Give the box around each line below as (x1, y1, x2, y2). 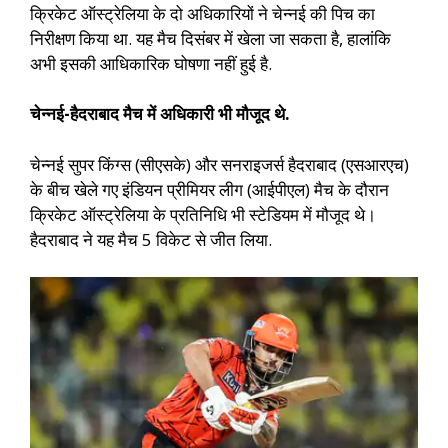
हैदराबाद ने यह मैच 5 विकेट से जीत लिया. (30, 227, 272, 251)
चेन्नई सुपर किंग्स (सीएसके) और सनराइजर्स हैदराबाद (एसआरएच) (30, 152, 409, 176)
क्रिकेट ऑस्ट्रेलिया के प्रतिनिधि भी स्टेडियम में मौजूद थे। (30, 202, 376, 226)
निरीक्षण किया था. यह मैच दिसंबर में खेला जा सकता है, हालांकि (30, 26, 391, 50)
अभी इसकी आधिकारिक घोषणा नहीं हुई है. (30, 51, 272, 75)
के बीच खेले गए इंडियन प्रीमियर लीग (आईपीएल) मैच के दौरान (30, 177, 389, 201)
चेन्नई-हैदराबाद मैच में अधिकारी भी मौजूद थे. (30, 102, 290, 126)
